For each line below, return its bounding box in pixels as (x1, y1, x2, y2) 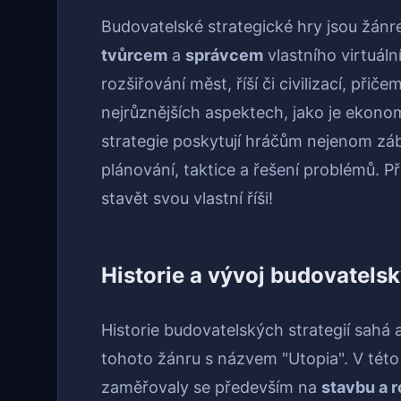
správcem (185, 46, 263, 65)
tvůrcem (101, 46, 167, 65)
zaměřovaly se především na (101, 378, 321, 397)
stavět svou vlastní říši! (101, 189, 273, 209)
